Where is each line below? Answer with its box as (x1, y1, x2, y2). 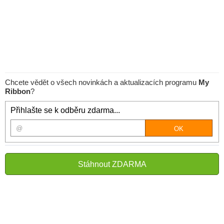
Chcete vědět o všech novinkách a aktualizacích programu (5, 78, 198, 86)
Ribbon (5, 87, 30, 95)
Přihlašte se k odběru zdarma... (10, 106, 120, 114)
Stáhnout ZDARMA (77, 160, 146, 168)
